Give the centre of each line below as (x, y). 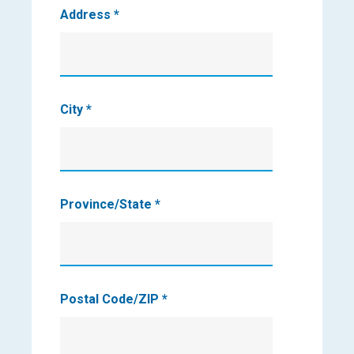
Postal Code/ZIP (111, 299)
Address (87, 15)
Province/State (107, 205)
